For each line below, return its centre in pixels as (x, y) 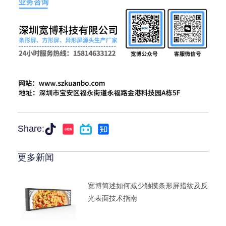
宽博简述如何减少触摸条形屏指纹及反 (148, 186)
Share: (31, 129)
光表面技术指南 (112, 199)
